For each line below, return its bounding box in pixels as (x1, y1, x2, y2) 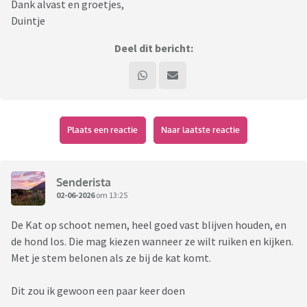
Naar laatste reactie (160, 125, 240, 136)
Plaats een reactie (67, 125, 138, 136)
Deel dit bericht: (114, 41, 193, 56)
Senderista (56, 175, 111, 189)
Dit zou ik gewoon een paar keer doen (11, 284, 185, 298)
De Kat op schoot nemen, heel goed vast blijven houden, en (11, 218, 286, 232)
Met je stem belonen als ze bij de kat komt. (11, 251, 213, 265)
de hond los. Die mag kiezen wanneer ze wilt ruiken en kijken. (11, 234, 293, 249)
